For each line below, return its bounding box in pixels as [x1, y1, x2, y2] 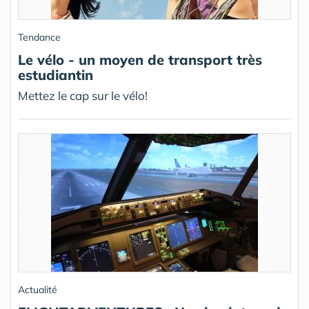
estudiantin [18, 66, 93, 83]
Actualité [18, 283, 57, 296]
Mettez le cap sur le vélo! [18, 88, 148, 103]
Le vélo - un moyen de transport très [18, 51, 262, 68]
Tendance [18, 31, 61, 43]
